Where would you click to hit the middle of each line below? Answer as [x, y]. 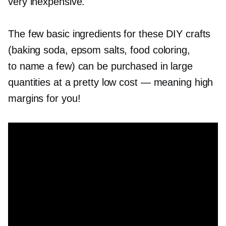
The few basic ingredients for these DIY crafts [109, 34]
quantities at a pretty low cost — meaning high [111, 82]
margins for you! [44, 98]
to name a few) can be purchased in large [100, 66]
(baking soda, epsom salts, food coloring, [99, 50]
